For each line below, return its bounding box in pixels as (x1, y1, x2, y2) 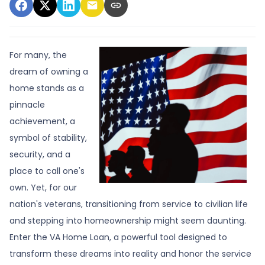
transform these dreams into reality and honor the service (9, 247, 251, 260)
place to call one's (9, 164, 85, 177)
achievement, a (9, 115, 75, 127)
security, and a (9, 148, 70, 160)
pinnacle (9, 98, 45, 111)
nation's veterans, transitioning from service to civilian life (9, 198, 248, 210)
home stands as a (9, 82, 84, 94)
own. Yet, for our (9, 181, 77, 193)
